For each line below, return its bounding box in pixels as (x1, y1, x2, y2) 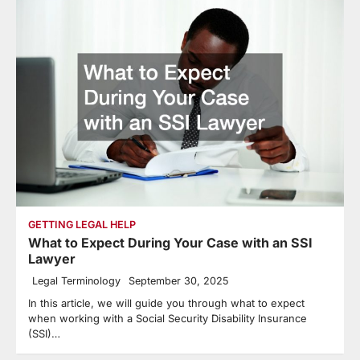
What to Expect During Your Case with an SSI (28, 234, 313, 251)
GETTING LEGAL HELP (28, 218, 136, 231)
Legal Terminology (32, 274, 121, 287)
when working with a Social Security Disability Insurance (28, 311, 307, 325)
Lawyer (28, 250, 76, 267)
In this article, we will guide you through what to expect (28, 296, 305, 309)
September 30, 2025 (129, 274, 228, 287)
